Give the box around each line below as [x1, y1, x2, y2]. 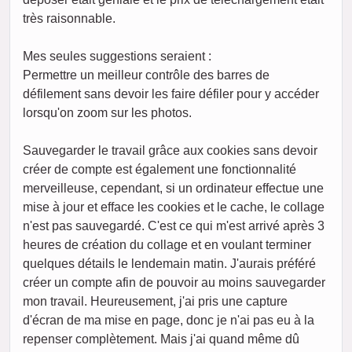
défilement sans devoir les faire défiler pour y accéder [23, 87, 319, 101]
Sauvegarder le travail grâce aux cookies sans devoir [23, 144, 317, 158]
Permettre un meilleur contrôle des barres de [23, 68, 269, 82]
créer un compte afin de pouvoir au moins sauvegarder [23, 276, 325, 290]
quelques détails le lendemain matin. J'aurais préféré [23, 257, 316, 271]
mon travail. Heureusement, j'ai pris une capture [23, 295, 288, 309]
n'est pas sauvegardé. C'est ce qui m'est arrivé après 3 [23, 219, 324, 233]
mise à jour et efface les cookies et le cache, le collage [23, 200, 324, 214]
